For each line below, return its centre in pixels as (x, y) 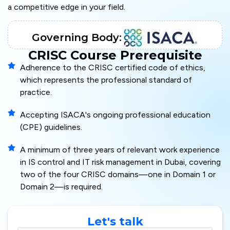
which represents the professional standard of (106, 80)
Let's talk (115, 222)
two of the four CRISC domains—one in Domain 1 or (118, 175)
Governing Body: (76, 38)
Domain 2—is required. (61, 187)
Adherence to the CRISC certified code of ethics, (112, 68)
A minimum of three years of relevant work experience (120, 150)
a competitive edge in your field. (68, 7)
